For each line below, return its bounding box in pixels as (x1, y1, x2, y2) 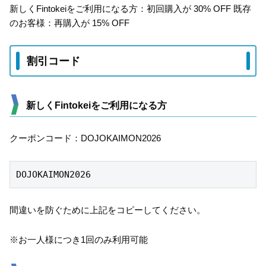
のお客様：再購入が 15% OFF (9, 17, 129, 28)
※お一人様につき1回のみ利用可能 (9, 234, 148, 245)
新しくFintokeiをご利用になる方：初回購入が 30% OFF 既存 (9, 3, 251, 14)
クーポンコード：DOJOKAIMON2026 (9, 133, 161, 144)
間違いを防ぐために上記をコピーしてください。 (9, 205, 205, 216)
